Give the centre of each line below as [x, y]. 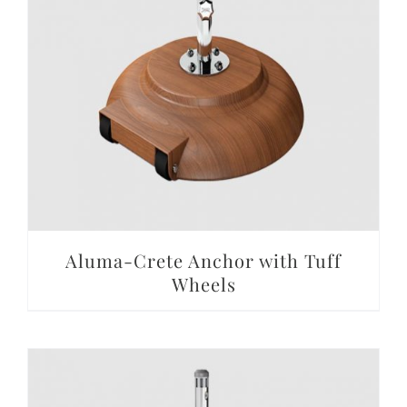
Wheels [203, 284]
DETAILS [203, 51]
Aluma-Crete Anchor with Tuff [203, 261]
